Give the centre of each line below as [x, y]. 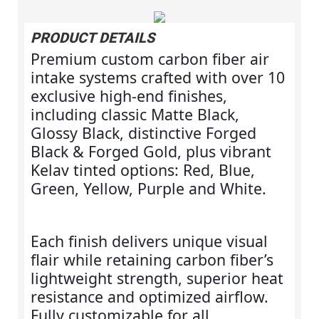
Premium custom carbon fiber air [150, 58]
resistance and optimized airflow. [149, 296]
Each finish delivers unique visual [149, 241]
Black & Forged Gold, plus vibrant [151, 151]
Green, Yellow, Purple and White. [148, 188]
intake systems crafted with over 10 [157, 77]
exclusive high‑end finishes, [129, 95]
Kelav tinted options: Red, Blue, [142, 169]
